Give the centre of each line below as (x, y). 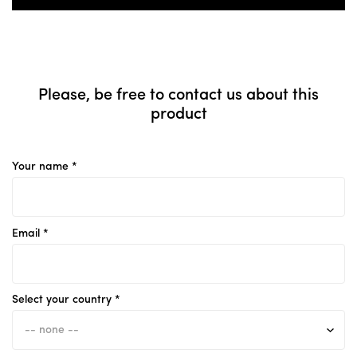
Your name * (45, 167)
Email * (30, 233)
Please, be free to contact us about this (178, 96)
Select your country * (66, 300)
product (178, 115)
